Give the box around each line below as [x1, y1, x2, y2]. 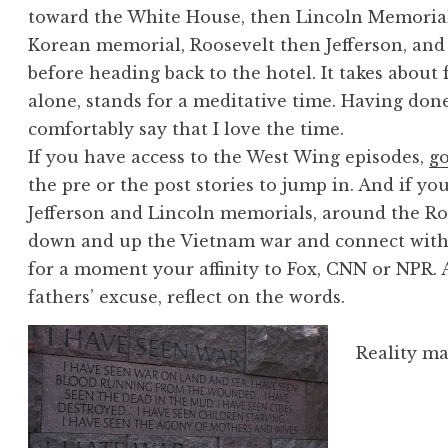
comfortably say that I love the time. [28, 119, 345, 140]
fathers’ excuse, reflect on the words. [28, 287, 346, 308]
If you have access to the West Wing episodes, [28, 147, 430, 168]
